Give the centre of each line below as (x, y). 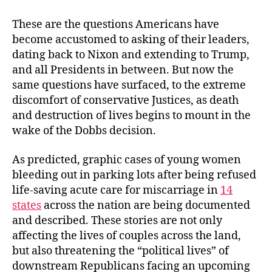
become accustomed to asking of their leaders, (131, 40)
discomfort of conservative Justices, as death (125, 101)
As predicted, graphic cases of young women (127, 160)
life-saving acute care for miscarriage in (116, 190)
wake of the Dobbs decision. (84, 131)
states (27, 205)
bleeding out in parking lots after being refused (134, 175)
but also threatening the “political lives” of (121, 251)
